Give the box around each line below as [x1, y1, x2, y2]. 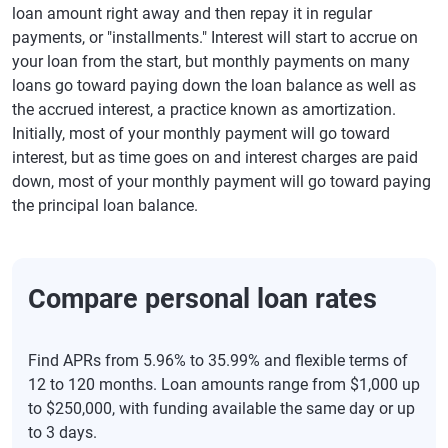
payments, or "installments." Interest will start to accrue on [12, 28, 418, 47]
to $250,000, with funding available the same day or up [28, 399, 415, 418]
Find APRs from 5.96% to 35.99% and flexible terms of [28, 351, 408, 370]
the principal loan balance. [12, 196, 198, 215]
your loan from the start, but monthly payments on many [12, 52, 410, 71]
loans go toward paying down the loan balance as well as [12, 76, 416, 95]
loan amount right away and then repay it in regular [12, 4, 372, 23]
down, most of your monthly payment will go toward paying [12, 172, 431, 191]
